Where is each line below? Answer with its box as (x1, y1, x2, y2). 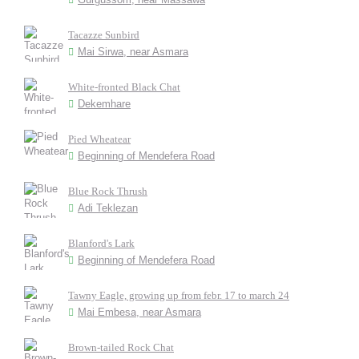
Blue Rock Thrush (68, 184, 147, 197)
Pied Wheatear (68, 132, 131, 145)
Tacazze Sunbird (68, 28, 139, 41)
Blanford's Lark (68, 236, 135, 249)
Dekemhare (78, 97, 131, 110)
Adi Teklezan (78, 201, 138, 214)
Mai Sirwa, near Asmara (78, 45, 188, 58)
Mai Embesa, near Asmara (78, 305, 201, 318)
